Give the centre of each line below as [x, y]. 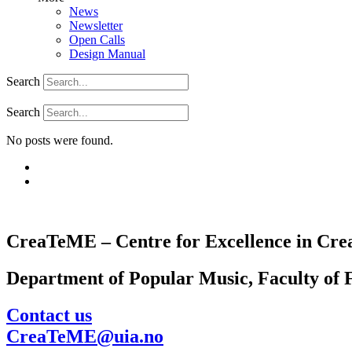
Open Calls [97, 40]
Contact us [49, 315]
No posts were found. [60, 140]
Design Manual [107, 54]
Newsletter [96, 26]
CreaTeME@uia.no [85, 336]
